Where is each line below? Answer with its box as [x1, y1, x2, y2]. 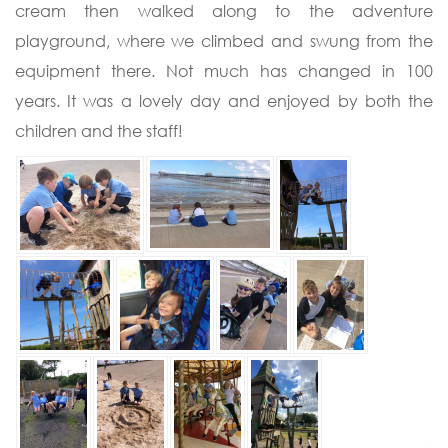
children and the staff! [15, 120, 187, 141]
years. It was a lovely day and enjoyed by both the [15, 90, 433, 111]
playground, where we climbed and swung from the [15, 30, 433, 51]
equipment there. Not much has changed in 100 [15, 60, 433, 81]
